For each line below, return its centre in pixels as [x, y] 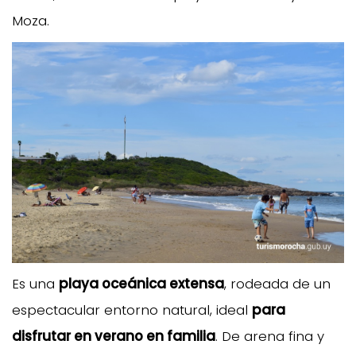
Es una [35, 284]
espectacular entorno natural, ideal [132, 310]
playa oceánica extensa [141, 284]
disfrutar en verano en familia [114, 337]
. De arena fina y [270, 337]
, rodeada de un [277, 284]
